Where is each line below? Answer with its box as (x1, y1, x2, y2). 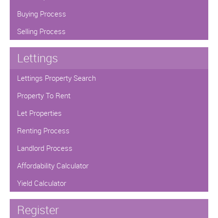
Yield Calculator (17, 178, 66, 188)
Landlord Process (17, 143, 73, 153)
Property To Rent (17, 90, 71, 100)
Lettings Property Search (17, 73, 96, 83)
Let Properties (17, 108, 62, 118)
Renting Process (17, 125, 70, 135)
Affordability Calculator (17, 160, 89, 170)
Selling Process (17, 26, 66, 36)
